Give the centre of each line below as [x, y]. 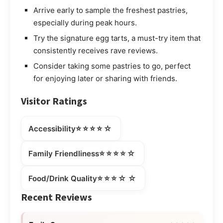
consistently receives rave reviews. [96, 51]
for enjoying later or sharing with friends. [105, 79]
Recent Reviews [56, 197]
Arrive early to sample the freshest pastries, [111, 10]
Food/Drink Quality [63, 178]
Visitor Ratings [54, 101]
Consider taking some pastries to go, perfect [112, 66]
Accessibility [52, 128]
